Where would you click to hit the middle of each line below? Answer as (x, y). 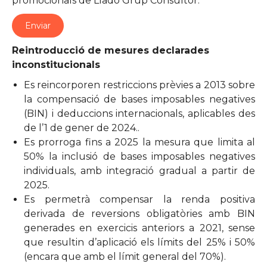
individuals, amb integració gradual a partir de (139, 171)
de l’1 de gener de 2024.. (82, 128)
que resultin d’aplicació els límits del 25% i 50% (139, 243)
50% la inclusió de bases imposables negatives (139, 157)
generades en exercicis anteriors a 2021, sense (139, 228)
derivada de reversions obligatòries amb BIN (139, 214)
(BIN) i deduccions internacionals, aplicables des (139, 114)
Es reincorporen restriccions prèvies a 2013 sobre (139, 85)
